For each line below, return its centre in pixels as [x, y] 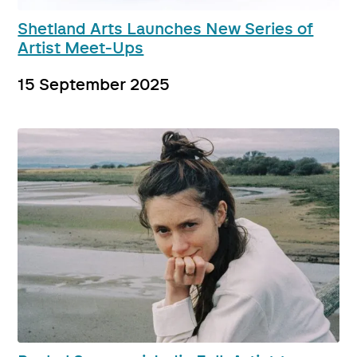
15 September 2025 [94, 86]
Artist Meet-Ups [81, 49]
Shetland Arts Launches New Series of [166, 30]
